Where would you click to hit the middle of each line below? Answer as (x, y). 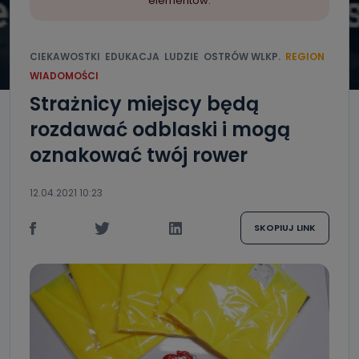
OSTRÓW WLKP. (242, 56)
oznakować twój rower (139, 155)
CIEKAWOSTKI (65, 56)
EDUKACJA (132, 56)
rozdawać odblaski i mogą (160, 129)
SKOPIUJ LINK (284, 228)
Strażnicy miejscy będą (144, 104)
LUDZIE (182, 56)
